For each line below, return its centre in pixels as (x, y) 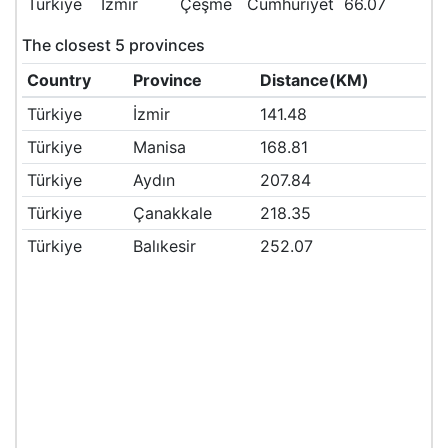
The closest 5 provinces (113, 45)
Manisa (159, 147)
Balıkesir (164, 246)
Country (58, 80)
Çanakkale (172, 213)
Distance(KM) (314, 80)
